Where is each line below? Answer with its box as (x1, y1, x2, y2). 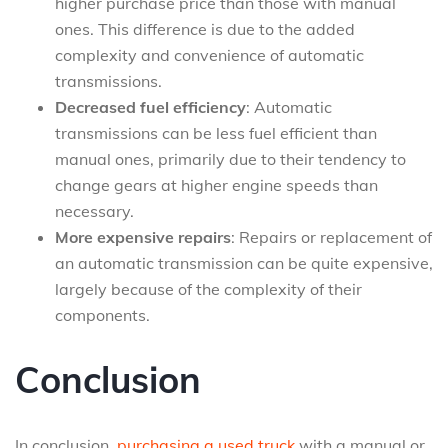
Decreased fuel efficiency (55, 97, 246, 117)
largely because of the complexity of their (55, 279, 362, 299)
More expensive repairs (55, 227, 231, 247)
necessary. (55, 201, 134, 221)
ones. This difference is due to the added (55, 19, 355, 39)
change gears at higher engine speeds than (55, 175, 378, 195)
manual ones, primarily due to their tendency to (55, 149, 406, 169)
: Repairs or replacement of (231, 227, 432, 247)
